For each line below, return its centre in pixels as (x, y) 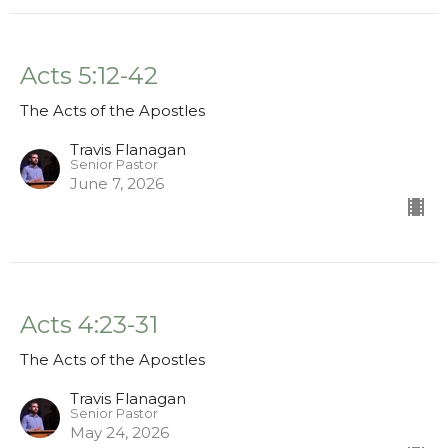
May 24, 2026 (119, 433)
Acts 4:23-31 (89, 325)
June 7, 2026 (117, 184)
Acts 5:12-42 (89, 76)
